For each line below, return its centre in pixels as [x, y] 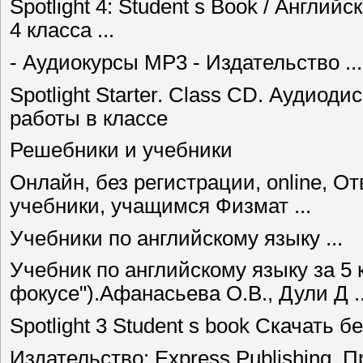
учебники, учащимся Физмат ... [160, 206]
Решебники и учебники [121, 150]
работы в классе [89, 118]
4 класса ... [62, 30]
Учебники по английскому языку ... [176, 238]
